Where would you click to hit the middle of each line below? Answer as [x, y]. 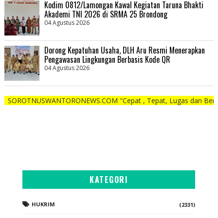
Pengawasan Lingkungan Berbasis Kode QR [107, 59]
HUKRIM [44, 204]
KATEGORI [109, 179]
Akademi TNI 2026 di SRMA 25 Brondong [106, 14]
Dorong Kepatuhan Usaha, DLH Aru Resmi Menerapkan [124, 50]
